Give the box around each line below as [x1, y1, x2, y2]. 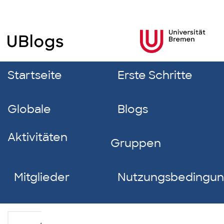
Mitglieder [14, 170, 70, 184]
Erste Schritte [117, 68, 192, 82]
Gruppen [110, 136, 161, 150]
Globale [7, 102, 51, 116]
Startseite [7, 68, 62, 82]
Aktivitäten [7, 130, 67, 144]
